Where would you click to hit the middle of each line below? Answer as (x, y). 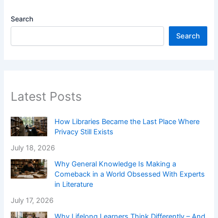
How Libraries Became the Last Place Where (127, 122)
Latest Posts (46, 96)
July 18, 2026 (33, 148)
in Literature (74, 185)
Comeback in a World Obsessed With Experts (130, 174)
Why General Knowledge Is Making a (116, 164)
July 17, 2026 (32, 201)
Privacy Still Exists (84, 132)
